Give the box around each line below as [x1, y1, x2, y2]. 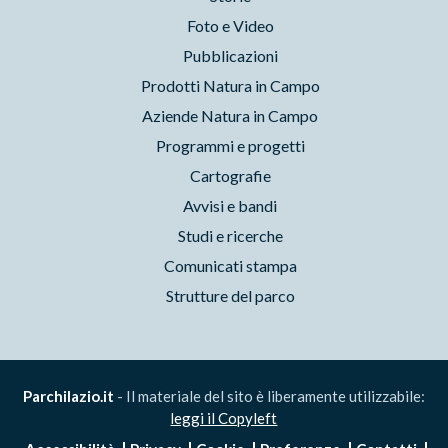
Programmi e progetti [155, 136, 305, 156]
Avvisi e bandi [183, 196, 278, 216]
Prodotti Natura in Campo [140, 76, 320, 96]
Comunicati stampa [163, 256, 297, 276]
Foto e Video [186, 16, 274, 36]
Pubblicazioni [182, 46, 278, 66]
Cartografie [189, 166, 271, 186]
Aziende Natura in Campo [142, 106, 319, 126]
